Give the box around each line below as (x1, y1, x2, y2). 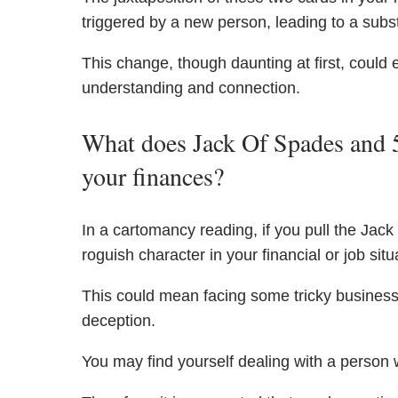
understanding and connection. (82, 79, 300, 98)
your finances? (82, 159, 224, 194)
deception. (82, 312, 155, 330)
